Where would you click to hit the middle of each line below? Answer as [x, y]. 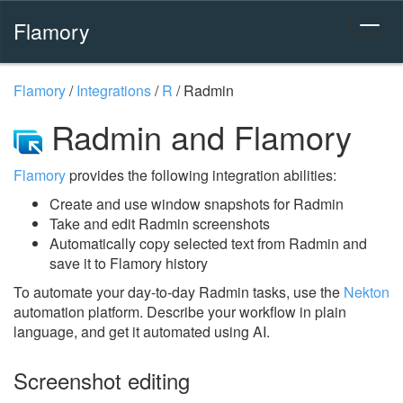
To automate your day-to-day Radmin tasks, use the [179, 291]
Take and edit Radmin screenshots [160, 223]
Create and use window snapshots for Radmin [197, 203]
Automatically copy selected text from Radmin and [208, 243]
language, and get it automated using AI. [142, 331]
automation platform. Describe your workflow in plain [180, 311]
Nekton [367, 291]
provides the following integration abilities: [201, 175]
